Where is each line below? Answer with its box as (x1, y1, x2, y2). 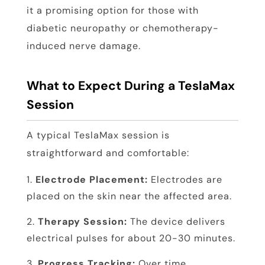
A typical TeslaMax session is (26, 129, 170, 142)
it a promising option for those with (26, 4, 199, 17)
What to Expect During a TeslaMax (26, 77, 235, 95)
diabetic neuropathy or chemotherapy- (26, 22, 219, 35)
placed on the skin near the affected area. (26, 190, 232, 203)
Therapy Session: (37, 215, 127, 228)
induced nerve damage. (26, 40, 141, 53)
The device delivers (127, 215, 225, 228)
